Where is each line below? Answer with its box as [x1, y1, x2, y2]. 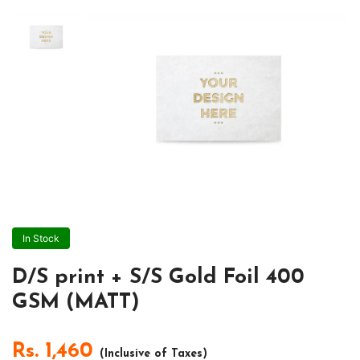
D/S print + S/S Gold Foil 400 [12, 266, 305, 288]
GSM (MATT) [12, 291, 140, 313]
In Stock [22, 231, 59, 244]
